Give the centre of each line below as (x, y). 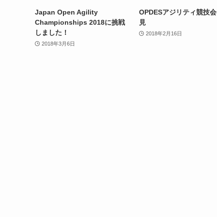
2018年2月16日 (164, 34)
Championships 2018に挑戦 (80, 22)
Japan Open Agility (66, 12)
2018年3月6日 (58, 44)
